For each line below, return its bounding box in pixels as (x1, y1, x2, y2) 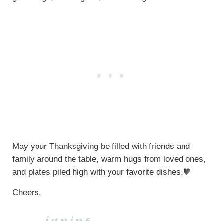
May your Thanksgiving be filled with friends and (12, 141, 190, 151)
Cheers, (12, 187, 41, 197)
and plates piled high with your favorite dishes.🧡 (12, 167, 191, 177)
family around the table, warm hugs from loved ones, (12, 154, 206, 164)
